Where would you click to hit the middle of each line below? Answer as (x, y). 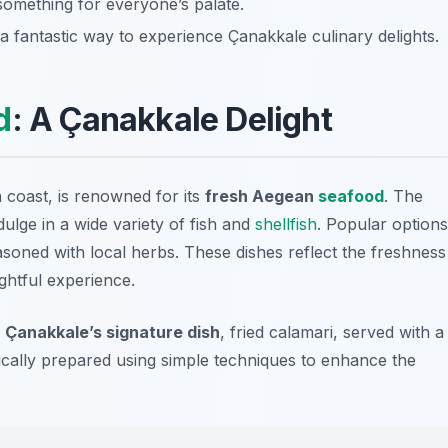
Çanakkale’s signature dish (112, 332)
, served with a (388, 332)
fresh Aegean (261, 196)
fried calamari (281, 332)
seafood (351, 196)
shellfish (286, 224)
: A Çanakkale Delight (171, 120)
